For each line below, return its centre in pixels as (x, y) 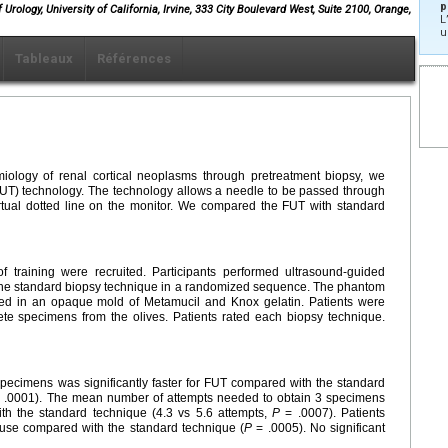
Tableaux (44, 58)
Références (134, 58)
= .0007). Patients (333, 412)
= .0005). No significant (319, 427)
